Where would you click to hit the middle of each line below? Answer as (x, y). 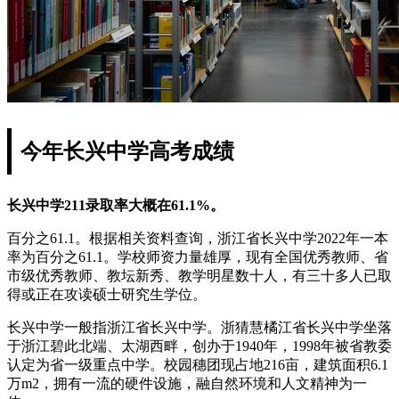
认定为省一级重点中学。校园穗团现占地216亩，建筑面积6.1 (198, 364)
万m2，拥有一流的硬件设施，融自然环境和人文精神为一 (187, 383)
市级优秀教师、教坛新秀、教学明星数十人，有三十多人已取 (199, 275)
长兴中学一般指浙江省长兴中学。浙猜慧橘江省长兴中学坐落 (199, 327)
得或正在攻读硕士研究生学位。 (107, 294)
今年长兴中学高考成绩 (127, 151)
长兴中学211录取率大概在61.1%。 (116, 205)
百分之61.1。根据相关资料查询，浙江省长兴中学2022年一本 (198, 238)
